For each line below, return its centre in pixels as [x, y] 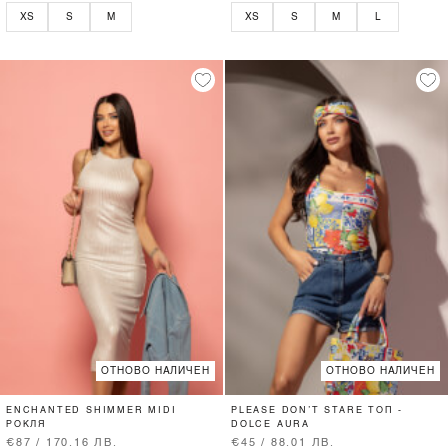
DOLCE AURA [271, 424]
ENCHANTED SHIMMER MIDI [91, 410]
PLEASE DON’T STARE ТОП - [317, 410]
